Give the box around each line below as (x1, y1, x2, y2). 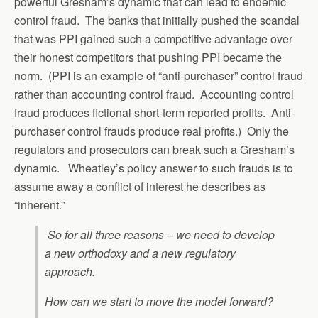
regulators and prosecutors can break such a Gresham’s (14, 141, 295, 158)
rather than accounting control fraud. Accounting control (14, 86, 294, 102)
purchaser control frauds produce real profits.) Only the (14, 123, 289, 139)
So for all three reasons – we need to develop (45, 226, 275, 243)
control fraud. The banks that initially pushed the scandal (14, 12, 300, 28)
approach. (45, 263, 95, 280)
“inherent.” (14, 197, 65, 213)
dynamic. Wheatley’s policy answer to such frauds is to (14, 160, 293, 176)
